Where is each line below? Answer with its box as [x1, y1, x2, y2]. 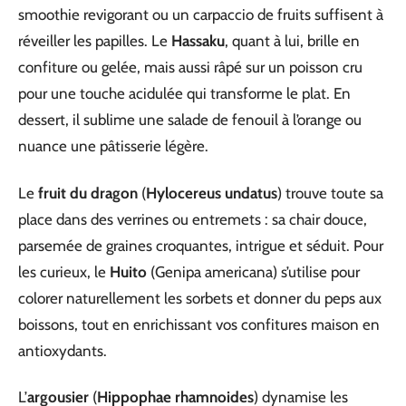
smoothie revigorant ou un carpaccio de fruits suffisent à [18, 5, 383, 24]
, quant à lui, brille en [225, 32, 360, 50]
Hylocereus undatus [146, 183, 277, 202]
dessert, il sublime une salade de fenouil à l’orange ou [18, 111, 362, 129]
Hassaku [171, 32, 225, 50]
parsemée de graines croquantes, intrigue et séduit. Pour [18, 236, 383, 255]
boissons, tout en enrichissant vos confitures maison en [18, 314, 380, 333]
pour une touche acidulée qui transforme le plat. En [18, 84, 351, 102]
